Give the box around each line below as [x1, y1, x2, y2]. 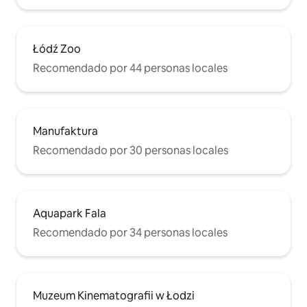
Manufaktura [33, 124, 98, 139]
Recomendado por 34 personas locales [33, 225, 228, 241]
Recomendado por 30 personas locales [33, 143, 228, 158]
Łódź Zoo [33, 42, 81, 57]
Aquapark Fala [33, 206, 106, 221]
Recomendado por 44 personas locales [33, 61, 228, 76]
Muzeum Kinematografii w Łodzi [33, 288, 195, 304]
